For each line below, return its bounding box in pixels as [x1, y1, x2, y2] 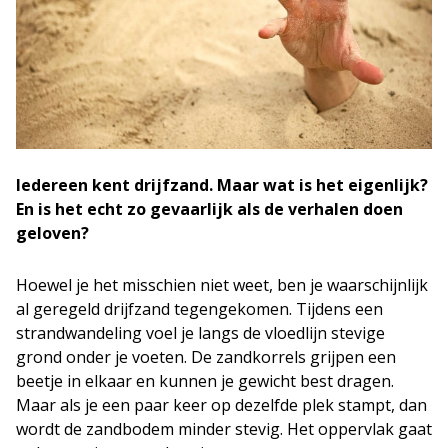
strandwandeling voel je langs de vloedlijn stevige [16, 321, 385, 344]
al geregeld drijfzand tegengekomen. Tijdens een [16, 297, 383, 320]
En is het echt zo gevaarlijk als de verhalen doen [16, 197, 403, 220]
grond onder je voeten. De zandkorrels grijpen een [16, 345, 396, 368]
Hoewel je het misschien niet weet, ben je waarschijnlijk [16, 273, 428, 296]
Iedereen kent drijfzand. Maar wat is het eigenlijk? [16, 173, 428, 196]
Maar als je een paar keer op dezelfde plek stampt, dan [16, 393, 427, 416]
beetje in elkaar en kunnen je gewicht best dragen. [16, 369, 394, 392]
